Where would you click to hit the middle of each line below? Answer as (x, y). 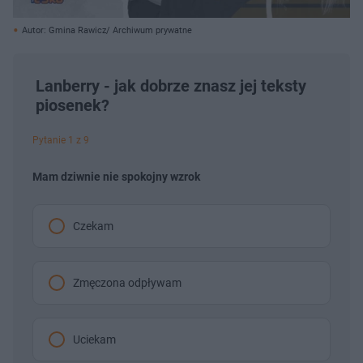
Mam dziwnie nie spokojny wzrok (116, 177)
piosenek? (73, 106)
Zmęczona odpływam (127, 283)
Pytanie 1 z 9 (61, 141)
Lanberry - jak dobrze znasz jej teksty (171, 86)
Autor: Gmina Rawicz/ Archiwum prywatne (107, 31)
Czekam (93, 226)
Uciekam (94, 340)
